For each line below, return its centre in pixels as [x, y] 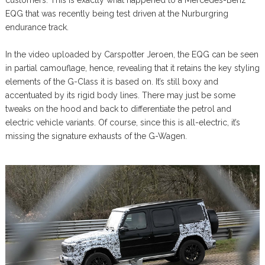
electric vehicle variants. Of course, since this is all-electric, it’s [122, 122]
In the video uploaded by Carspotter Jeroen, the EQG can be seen [132, 54]
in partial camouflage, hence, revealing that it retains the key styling [132, 68]
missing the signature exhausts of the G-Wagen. [96, 136]
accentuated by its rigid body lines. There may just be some [120, 95]
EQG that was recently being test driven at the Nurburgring [117, 14]
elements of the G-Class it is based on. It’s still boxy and [112, 82]
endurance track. [37, 27]
